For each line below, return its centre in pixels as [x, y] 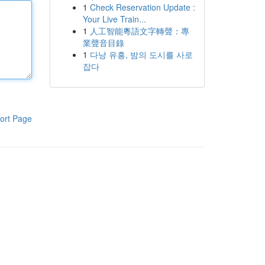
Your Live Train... [114, 19]
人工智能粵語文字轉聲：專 [139, 31]
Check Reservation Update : [142, 7]
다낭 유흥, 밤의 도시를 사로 [141, 54]
